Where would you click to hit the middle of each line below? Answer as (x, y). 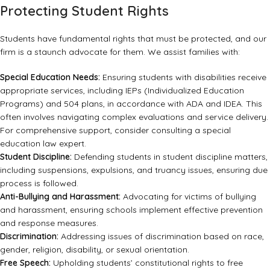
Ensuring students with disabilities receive (183, 77)
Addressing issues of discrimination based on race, (161, 236)
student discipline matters (214, 156)
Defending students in (117, 156)
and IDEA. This (233, 103)
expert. (71, 143)
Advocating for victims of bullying (188, 196)
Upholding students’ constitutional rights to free (147, 262)
